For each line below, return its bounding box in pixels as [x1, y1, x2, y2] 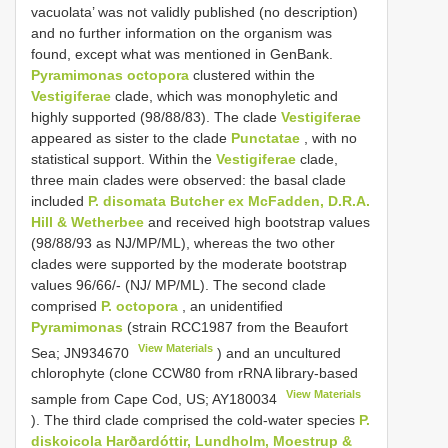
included [31, 192, 88, 209]
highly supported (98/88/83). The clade [31, 108, 281, 125]
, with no [300, 129, 357, 146]
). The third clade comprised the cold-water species [31, 412, 359, 429]
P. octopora [101, 297, 178, 314]
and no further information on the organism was [31, 24, 332, 41]
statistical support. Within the [31, 150, 216, 167]
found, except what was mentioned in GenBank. [31, 45, 333, 62]
